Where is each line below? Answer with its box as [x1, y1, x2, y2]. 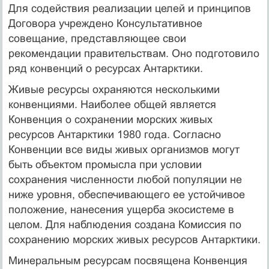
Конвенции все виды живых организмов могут [8, 143, 240, 156]
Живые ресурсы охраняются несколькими [8, 83, 220, 95]
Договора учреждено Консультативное [8, 17, 202, 29]
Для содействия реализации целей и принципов [8, 2, 251, 14]
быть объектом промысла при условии [8, 158, 202, 171]
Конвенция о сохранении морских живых [8, 113, 213, 125]
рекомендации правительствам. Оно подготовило [8, 47, 259, 59]
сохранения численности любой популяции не [8, 173, 242, 186]
